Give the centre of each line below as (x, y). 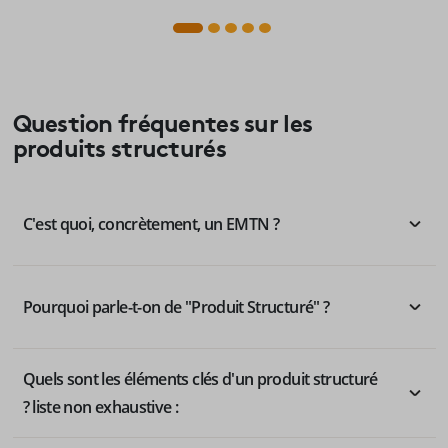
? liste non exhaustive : (100, 406)
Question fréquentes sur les (162, 120)
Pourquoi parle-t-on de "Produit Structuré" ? (176, 306)
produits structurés (119, 145)
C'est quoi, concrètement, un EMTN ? (151, 223)
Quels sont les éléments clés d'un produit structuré (200, 378)
